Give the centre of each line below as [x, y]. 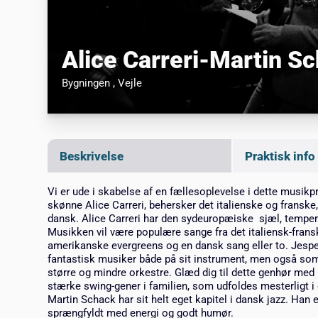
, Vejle [128, 83]
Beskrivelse [92, 157]
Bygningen [88, 83]
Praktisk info [280, 157]
